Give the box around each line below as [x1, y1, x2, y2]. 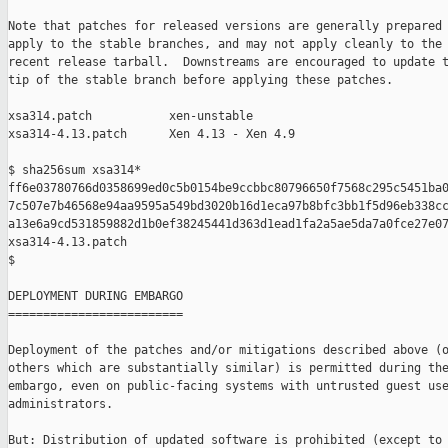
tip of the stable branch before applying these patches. [8, 73, 393, 88]
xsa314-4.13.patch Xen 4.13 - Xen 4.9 [8, 127, 295, 142]
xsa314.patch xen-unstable [8, 109, 253, 124]
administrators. [8, 397, 113, 412]
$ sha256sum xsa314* [8, 163, 141, 178]
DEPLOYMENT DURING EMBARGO [8, 289, 183, 304]
